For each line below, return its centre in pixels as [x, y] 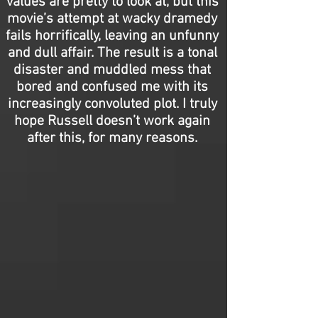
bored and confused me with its [112, 87]
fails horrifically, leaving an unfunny [112, 36]
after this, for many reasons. [112, 138]
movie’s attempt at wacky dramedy [112, 19]
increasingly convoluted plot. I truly [112, 104]
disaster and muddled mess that [112, 70]
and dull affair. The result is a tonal [112, 53]
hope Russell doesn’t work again [112, 121]
